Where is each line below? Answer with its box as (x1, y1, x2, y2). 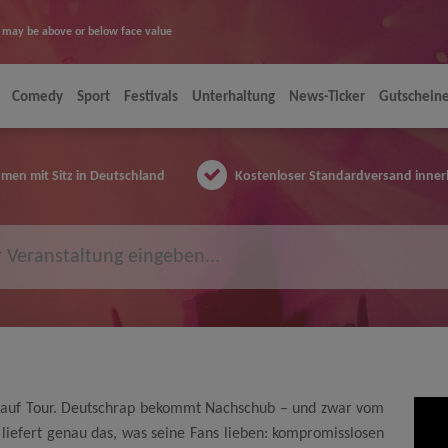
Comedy (12, 90, 64, 105)
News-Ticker (289, 90, 366, 105)
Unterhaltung (192, 90, 276, 105)
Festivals (124, 90, 179, 105)
